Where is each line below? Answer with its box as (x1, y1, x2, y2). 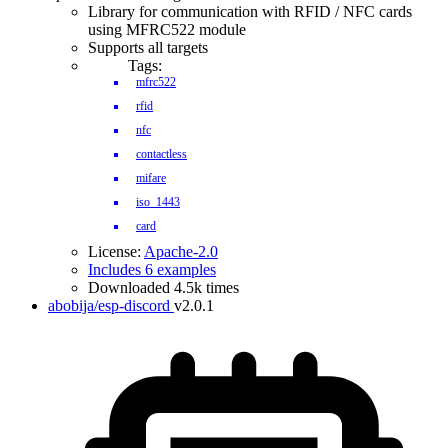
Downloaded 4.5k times (88, 279, 239, 296)
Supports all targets (88, 39, 208, 56)
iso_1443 (136, 195, 180, 209)
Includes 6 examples (88, 261, 216, 278)
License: (88, 243, 144, 260)
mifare (136, 171, 166, 185)
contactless (136, 147, 187, 161)
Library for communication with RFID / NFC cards (88, 3, 412, 20)
